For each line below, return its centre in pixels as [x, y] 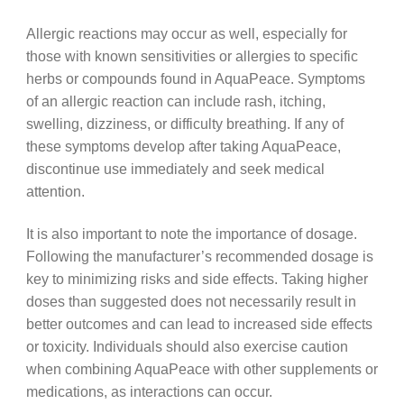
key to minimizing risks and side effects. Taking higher [197, 278]
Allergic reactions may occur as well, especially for [186, 34]
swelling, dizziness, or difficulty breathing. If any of [184, 124]
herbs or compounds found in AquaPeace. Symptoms [195, 79]
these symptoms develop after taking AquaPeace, [183, 147]
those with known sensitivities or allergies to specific [192, 56]
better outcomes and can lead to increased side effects [199, 323]
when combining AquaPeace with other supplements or [202, 368]
